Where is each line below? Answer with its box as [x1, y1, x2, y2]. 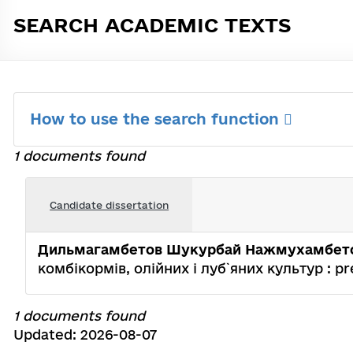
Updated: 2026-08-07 [13, 327, 157, 342]
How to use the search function [30, 110, 284, 128]
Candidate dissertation [50, 199, 169, 210]
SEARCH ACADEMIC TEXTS [13, 13, 291, 36]
